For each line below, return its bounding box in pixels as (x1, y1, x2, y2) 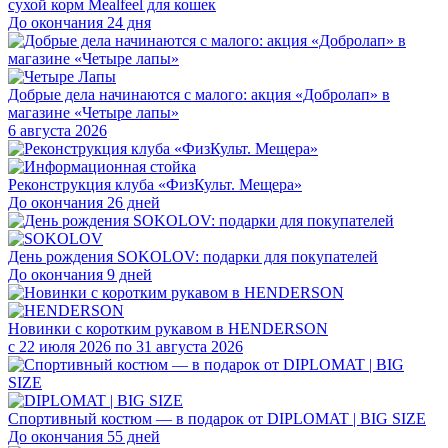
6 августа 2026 (8, 121, 107, 139)
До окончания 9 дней (8, 265, 152, 283)
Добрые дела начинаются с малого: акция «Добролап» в (8, 85, 390, 103)
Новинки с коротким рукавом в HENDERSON (8, 319, 328, 337)
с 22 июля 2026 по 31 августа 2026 (8, 337, 243, 355)
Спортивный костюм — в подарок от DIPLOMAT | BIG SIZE (8, 409, 426, 427)
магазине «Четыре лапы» (8, 103, 179, 121)
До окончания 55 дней (8, 427, 160, 445)
